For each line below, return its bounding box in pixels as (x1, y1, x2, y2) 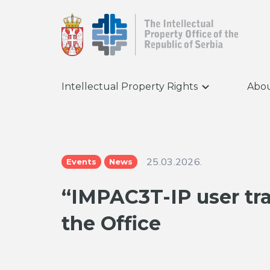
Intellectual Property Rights (61, 81, 198, 92)
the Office (61, 212, 161, 235)
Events (66, 156, 96, 166)
